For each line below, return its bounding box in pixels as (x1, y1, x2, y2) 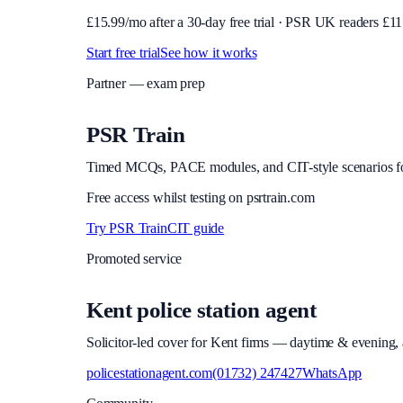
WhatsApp (301, 365, 363, 381)
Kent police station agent (86, 298, 317, 323)
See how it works (160, 45, 257, 61)
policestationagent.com (86, 365, 213, 381)
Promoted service (86, 251, 183, 267)
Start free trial (86, 45, 161, 61)
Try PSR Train (86, 220, 167, 237)
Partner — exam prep (86, 76, 205, 92)
